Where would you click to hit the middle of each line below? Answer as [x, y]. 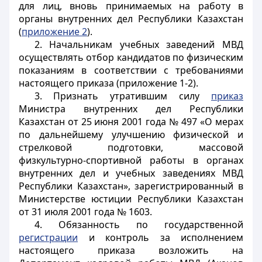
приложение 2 [54, 32]
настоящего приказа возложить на [131, 250]
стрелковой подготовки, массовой [131, 147]
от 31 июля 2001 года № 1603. [85, 212]
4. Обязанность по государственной [139, 225]
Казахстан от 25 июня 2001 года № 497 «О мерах [131, 122]
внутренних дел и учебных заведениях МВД [131, 173]
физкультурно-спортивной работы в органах [131, 160]
